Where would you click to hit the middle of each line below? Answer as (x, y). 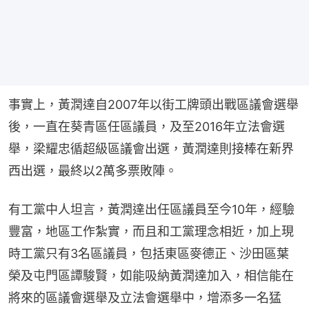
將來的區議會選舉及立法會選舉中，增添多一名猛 (145, 298)
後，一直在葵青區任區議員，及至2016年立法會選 (147, 127)
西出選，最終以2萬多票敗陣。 (93, 171)
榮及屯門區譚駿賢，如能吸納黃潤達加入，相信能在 (151, 276)
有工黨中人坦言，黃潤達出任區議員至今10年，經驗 (151, 210)
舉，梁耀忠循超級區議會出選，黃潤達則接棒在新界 (151, 149)
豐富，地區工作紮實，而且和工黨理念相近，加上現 (151, 232)
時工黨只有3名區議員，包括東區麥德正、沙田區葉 (149, 254)
